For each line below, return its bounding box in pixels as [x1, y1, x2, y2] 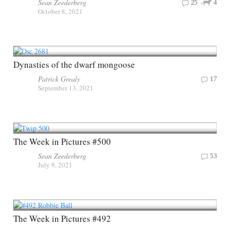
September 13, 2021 [38, 83, 93, 93]
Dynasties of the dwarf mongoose [13, 59, 135, 71]
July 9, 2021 [38, 160, 72, 170]
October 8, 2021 [38, 6, 83, 16]
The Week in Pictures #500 [13, 136, 111, 148]
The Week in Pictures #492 [13, 213, 111, 225]
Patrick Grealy [38, 74, 80, 84]
